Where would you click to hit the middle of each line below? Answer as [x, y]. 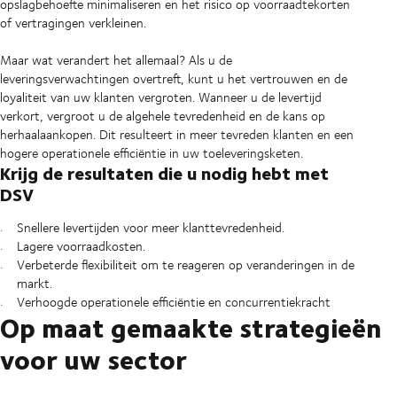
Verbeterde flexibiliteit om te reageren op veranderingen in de [185, 265]
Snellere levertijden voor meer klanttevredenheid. [150, 228]
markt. [34, 284]
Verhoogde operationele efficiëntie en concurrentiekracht [173, 302]
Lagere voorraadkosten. [81, 246]
